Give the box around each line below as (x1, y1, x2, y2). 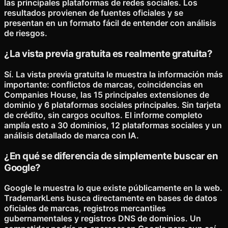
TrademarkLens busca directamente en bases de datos (4, 193, 217, 204)
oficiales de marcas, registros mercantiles (4, 203, 166, 214)
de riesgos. (4, 28, 47, 39)
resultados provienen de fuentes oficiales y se (4, 8, 183, 18)
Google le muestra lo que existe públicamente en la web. (4, 183, 222, 193)
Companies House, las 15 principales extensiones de (4, 89, 209, 100)
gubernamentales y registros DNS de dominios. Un (4, 213, 201, 224)
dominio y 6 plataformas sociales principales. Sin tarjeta (4, 99, 221, 110)
